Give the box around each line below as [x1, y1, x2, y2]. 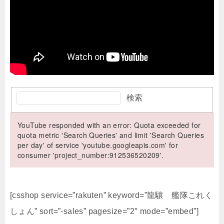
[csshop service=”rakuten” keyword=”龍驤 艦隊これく [10, 191, 213, 200]
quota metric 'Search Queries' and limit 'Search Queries [17, 130, 204, 140]
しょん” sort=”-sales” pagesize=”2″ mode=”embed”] [10, 207, 198, 216]
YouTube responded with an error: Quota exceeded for [17, 120, 201, 130]
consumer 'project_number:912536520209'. [17, 150, 164, 160]
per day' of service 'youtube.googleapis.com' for [17, 140, 178, 150]
